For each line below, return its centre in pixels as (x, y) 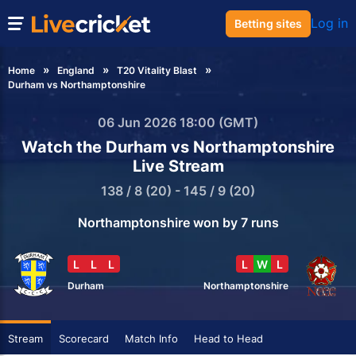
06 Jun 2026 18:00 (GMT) (178, 123)
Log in (329, 23)
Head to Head (228, 339)
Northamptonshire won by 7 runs (178, 223)
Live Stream (178, 166)
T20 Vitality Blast (157, 71)
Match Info (151, 339)
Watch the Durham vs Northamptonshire (178, 147)
